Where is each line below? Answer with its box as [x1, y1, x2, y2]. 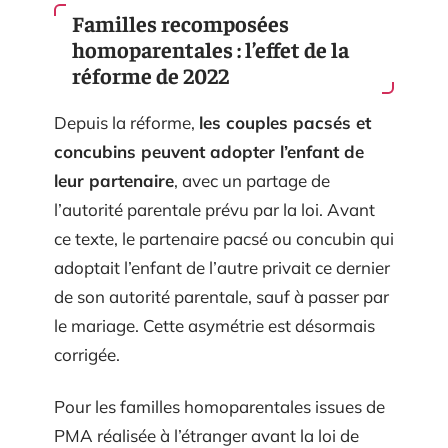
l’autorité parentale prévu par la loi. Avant [54, 199, 375, 221]
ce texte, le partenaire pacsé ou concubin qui [54, 228, 394, 250]
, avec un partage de [174, 170, 330, 192]
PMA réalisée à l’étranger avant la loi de [54, 424, 359, 446]
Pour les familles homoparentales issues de [54, 395, 385, 417]
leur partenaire [54, 170, 174, 192]
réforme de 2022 [72, 61, 229, 90]
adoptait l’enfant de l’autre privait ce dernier [54, 257, 390, 279]
